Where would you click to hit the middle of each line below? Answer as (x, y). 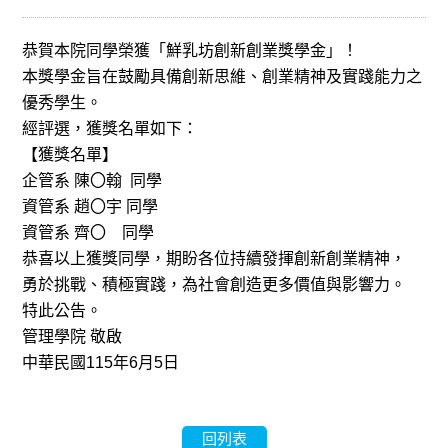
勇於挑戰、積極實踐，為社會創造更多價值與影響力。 (214, 285)
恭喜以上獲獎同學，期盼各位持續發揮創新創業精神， (214, 259)
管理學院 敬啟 (72, 337)
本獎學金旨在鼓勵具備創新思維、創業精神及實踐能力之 (222, 77)
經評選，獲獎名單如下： (110, 129)
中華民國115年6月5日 (101, 363)
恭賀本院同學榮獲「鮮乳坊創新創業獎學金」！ (190, 51)
